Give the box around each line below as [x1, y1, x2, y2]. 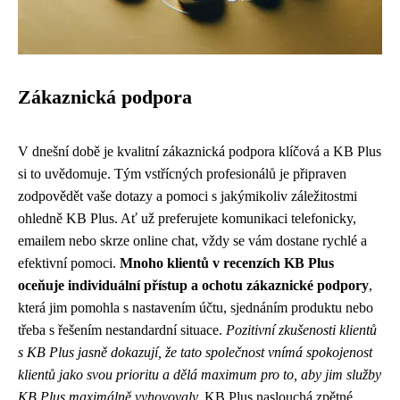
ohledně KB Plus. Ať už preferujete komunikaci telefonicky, [18, 211, 356, 226]
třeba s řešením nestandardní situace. [18, 322, 226, 337]
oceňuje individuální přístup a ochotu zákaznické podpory [18, 278, 369, 293]
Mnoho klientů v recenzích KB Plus [120, 255, 334, 271]
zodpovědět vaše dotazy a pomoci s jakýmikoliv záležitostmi [18, 188, 357, 204]
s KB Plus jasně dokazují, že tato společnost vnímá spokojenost [18, 345, 372, 360]
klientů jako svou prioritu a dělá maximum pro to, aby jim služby [18, 367, 381, 382]
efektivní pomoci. [18, 255, 120, 271]
